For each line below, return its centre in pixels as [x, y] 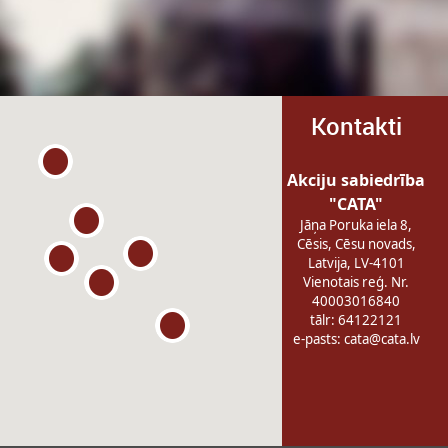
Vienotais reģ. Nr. [356, 282]
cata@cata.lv [381, 339]
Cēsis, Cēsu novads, [356, 244]
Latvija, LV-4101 [356, 263]
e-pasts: [318, 339]
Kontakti [356, 126]
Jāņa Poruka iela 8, [356, 225]
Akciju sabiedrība [356, 180]
